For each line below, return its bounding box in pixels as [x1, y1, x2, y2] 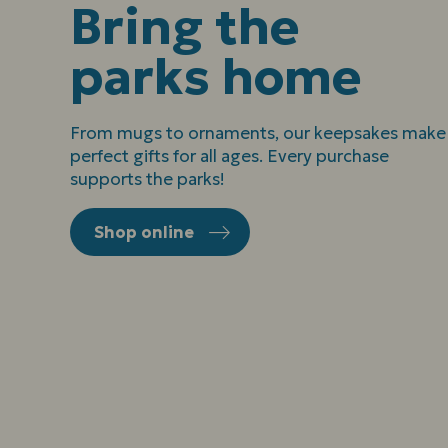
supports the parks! [69, 167, 225, 190]
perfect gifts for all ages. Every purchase [69, 144, 389, 167]
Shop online [93, 221, 194, 242]
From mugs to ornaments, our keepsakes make [69, 121, 446, 144]
